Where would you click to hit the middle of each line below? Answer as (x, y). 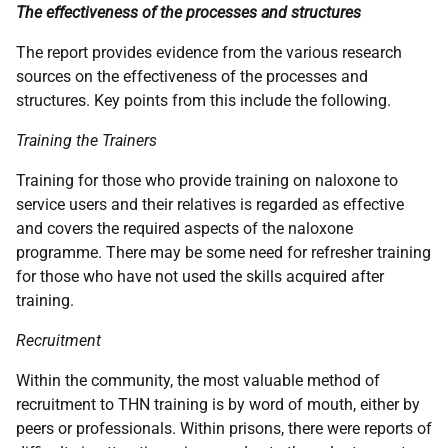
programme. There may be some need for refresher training (223, 252)
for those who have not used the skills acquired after (200, 276)
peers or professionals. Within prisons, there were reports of (224, 428)
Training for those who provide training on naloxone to (207, 180)
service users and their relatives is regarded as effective (210, 204)
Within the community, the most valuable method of (198, 380)
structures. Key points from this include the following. (203, 100)
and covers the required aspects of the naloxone (184, 228)
